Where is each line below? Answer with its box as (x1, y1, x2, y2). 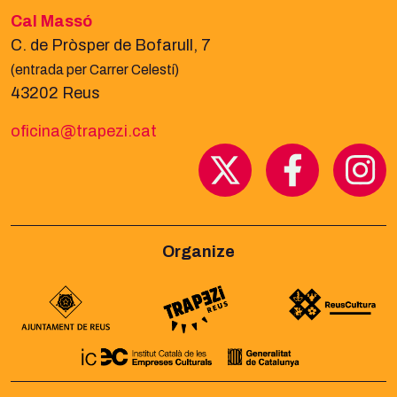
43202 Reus (11, 83, 100, 102)
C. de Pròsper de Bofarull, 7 (11, 35, 214, 54)
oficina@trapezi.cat (11, 121, 157, 140)
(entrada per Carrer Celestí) (11, 61, 179, 77)
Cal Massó (11, 12, 92, 30)
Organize (162, 242, 235, 261)
